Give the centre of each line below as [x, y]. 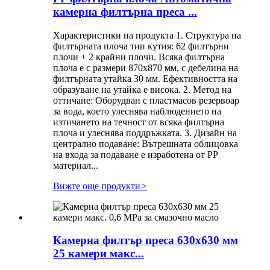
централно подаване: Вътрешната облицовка [146, 143]
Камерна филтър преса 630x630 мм [146, 240]
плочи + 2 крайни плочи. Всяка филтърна [139, 57]
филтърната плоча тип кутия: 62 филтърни [141, 46]
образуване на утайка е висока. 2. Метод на [142, 89]
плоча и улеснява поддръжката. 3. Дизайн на [145, 133]
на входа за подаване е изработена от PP [135, 154]
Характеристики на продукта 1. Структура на [147, 35]
